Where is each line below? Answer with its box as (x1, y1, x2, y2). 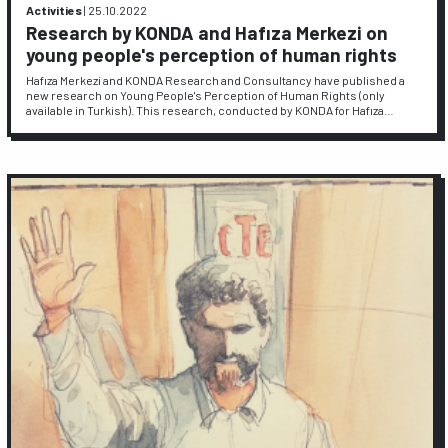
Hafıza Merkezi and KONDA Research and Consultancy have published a (26, 73, 406, 88)
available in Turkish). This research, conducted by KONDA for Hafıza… (26, 103, 395, 118)
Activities (26, 3, 83, 18)
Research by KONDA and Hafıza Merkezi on (26, 20, 389, 44)
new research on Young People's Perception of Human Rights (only (26, 88, 386, 103)
